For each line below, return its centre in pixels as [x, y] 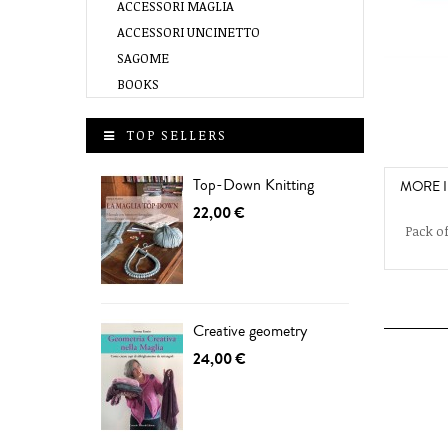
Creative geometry [250, 330]
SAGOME [143, 58]
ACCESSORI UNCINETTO [188, 32]
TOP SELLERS [176, 135]
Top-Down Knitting [253, 184]
